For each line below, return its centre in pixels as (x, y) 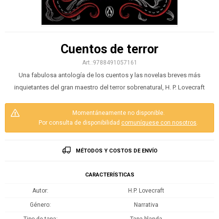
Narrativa (146, 205)
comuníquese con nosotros (159, 123)
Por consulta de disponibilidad (80, 123)
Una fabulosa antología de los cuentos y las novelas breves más (109, 75)
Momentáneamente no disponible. (118, 113)
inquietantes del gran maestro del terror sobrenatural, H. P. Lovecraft (109, 88)
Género (40, 205)
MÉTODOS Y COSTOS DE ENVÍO (116, 151)
